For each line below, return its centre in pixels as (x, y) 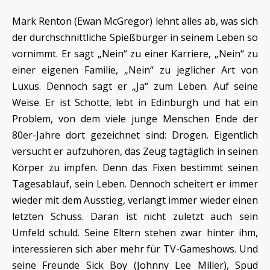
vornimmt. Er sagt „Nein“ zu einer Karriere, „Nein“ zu (135, 54)
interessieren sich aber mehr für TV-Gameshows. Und (135, 249)
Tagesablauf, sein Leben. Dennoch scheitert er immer (135, 184)
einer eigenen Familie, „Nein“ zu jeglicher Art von (135, 70)
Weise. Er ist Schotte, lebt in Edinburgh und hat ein (135, 103)
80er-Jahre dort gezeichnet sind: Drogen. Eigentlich (135, 135)
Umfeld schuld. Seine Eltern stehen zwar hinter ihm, (135, 233)
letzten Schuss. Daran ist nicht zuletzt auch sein (135, 217)
